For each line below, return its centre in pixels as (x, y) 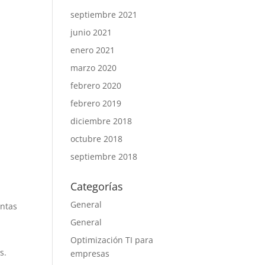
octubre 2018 (97, 139)
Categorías (97, 186)
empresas (90, 253)
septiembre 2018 (104, 156)
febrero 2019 (96, 103)
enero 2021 (93, 50)
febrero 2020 (96, 85)
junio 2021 (91, 32)
